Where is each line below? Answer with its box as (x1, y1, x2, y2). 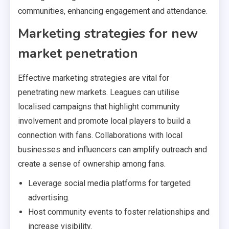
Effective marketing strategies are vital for (18, 73, 169, 83)
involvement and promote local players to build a (18, 116, 191, 126)
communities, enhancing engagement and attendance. (18, 6, 208, 16)
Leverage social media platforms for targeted (28, 178, 191, 189)
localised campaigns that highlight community (18, 102, 180, 112)
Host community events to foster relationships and (28, 207, 210, 217)
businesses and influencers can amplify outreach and (18, 145, 207, 155)
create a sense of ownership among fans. (18, 159, 166, 169)
